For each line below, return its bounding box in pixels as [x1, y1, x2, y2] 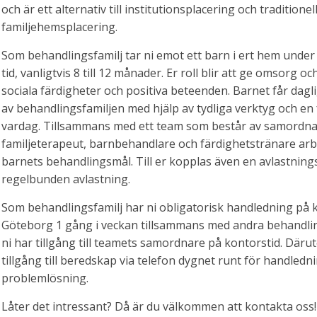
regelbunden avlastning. [1, 171, 130, 188]
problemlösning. [1, 270, 88, 287]
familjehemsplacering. [1, 19, 117, 35]
